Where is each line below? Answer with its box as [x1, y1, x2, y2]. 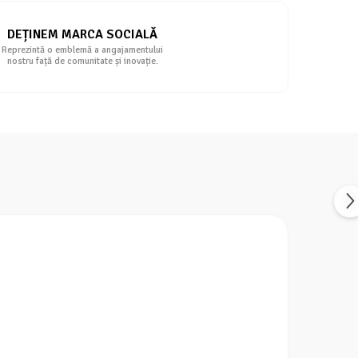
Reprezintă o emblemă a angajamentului [2, 44, 163, 56]
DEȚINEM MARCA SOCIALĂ [7, 26, 157, 42]
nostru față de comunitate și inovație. [6, 55, 158, 67]
